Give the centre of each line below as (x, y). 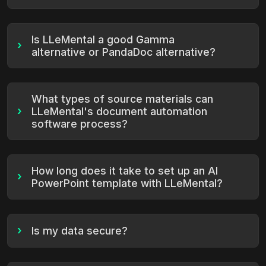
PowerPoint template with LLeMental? (127, 183)
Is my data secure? (80, 230)
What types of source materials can (122, 99)
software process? (80, 123)
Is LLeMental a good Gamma (103, 39)
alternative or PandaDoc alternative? (123, 52)
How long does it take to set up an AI (125, 170)
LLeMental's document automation (119, 111)
